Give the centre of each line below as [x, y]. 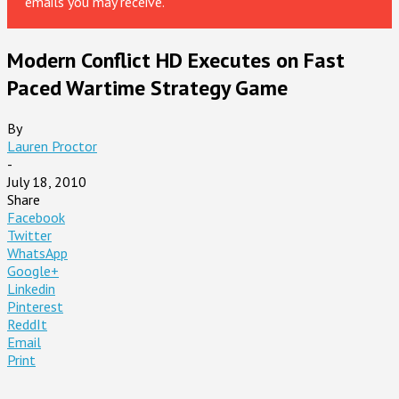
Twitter [29, 235]
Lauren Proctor [52, 146]
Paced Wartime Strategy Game [147, 87]
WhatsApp [37, 252]
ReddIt [27, 324]
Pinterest [35, 306]
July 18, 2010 [47, 181]
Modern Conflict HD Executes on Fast [176, 60]
